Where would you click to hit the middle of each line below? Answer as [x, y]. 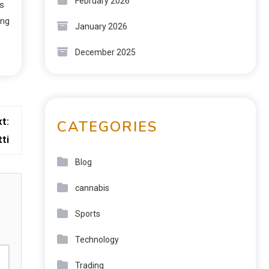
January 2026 [101, 26]
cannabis [92, 188]
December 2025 [105, 52]
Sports [88, 214]
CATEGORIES [107, 127]
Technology [97, 240]
